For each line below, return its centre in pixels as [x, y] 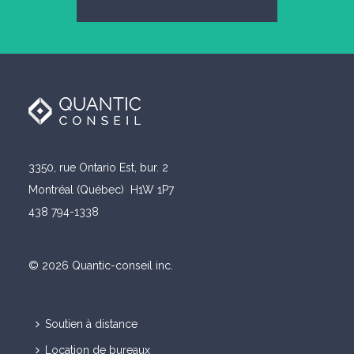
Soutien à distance [92, 324]
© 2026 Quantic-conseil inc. [101, 266]
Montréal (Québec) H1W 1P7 [102, 190]
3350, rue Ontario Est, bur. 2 [99, 168]
